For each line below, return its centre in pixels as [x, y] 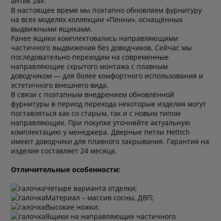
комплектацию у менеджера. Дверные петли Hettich [101, 132]
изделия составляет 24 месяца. [64, 150]
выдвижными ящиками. [52, 29]
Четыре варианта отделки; [92, 188]
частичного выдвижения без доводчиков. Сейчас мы [102, 47]
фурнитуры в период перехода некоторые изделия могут [109, 104]
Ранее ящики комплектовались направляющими [95, 38]
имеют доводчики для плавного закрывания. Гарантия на [110, 141]
